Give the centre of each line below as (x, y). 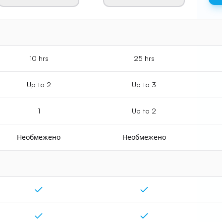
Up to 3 (144, 84)
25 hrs (144, 58)
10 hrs (39, 58)
